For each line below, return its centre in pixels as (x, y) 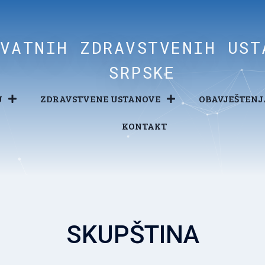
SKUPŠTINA (132, 234)
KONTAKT (145, 126)
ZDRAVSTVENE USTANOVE (101, 98)
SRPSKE (142, 72)
